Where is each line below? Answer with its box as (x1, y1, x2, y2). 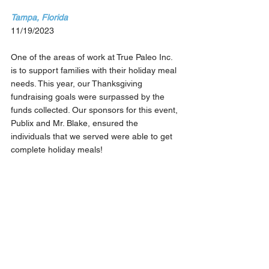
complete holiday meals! (11, 145, 103, 155)
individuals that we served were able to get (11, 131, 175, 142)
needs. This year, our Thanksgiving (11, 79, 145, 89)
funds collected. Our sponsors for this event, (11, 105, 180, 115)
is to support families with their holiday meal (11, 65, 179, 76)
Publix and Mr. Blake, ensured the (11, 118, 141, 128)
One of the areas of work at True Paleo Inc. (11, 52, 175, 62)
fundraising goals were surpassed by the (11, 92, 167, 102)
